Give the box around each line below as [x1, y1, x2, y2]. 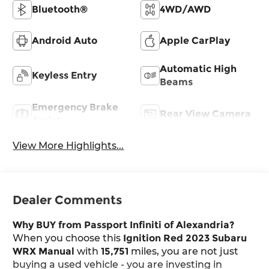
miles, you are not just [128, 246, 239, 258]
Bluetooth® [32, 3, 88, 15]
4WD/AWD [160, 3, 211, 15]
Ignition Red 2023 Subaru [123, 232, 247, 244]
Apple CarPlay [160, 34, 230, 46]
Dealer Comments [13, 193, 122, 208]
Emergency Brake [32, 101, 119, 113]
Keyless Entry [32, 69, 97, 81]
